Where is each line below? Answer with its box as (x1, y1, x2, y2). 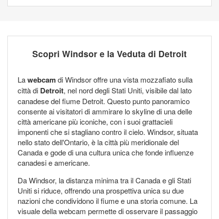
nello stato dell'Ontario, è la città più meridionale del (18, 137, 179, 148)
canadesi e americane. (18, 157, 90, 168)
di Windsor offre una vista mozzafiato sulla (56, 74, 193, 85)
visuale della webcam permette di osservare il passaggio (18, 206, 197, 217)
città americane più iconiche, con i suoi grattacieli (18, 116, 173, 127)
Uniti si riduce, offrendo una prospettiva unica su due (18, 185, 184, 196)
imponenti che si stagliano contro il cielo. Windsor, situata (18, 127, 198, 137)
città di (18, 85, 40, 96)
